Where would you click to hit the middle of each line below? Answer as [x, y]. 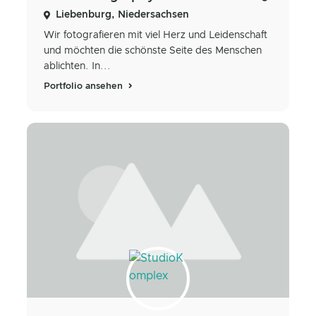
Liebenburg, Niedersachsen [122, 14]
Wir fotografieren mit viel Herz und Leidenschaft [156, 35]
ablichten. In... [77, 66]
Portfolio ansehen [85, 86]
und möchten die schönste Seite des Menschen [153, 50]
